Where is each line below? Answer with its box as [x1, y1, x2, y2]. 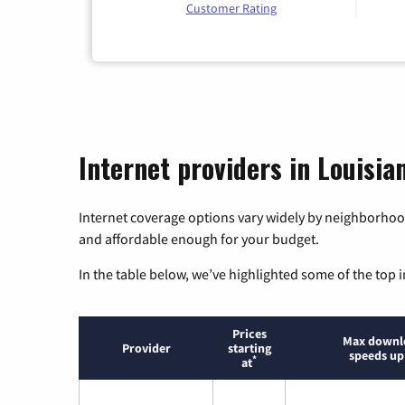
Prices [231, 325, 267, 343]
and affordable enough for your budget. [79, 230, 319, 249]
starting [227, 340, 271, 357]
